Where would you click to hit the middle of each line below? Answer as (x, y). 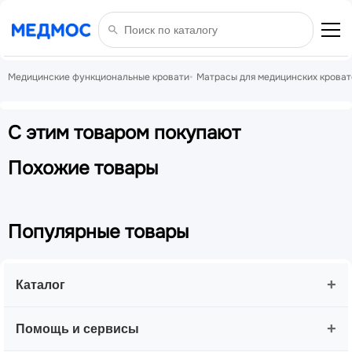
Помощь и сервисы (77, 328)
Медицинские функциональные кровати (99, 77)
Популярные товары (98, 232)
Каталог (40, 284)
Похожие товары (83, 168)
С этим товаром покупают (124, 133)
